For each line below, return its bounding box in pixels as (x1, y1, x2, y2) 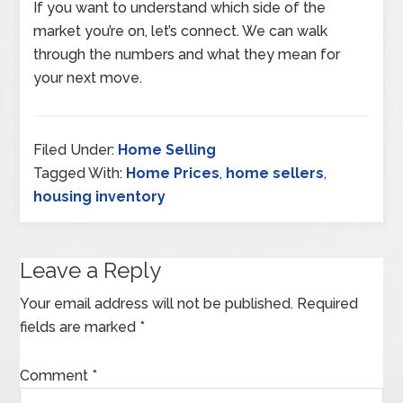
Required (297, 294, 359, 312)
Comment (20, 366, 93, 384)
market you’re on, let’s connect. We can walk (33, 22, 328, 40)
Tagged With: (33, 164, 127, 182)
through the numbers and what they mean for (33, 45, 341, 63)
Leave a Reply (20, 256, 162, 283)
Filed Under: (33, 140, 119, 158)
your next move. (33, 68, 143, 86)
